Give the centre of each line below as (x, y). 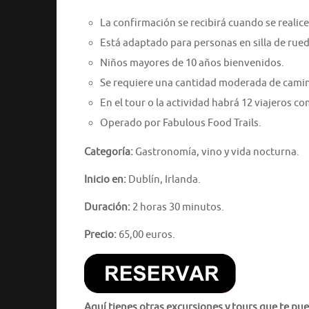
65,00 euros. (146, 235)
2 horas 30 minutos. (177, 207)
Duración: (107, 207)
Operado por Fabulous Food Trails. (180, 123)
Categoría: (109, 152)
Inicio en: (105, 179)
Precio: (100, 235)
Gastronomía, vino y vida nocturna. (216, 152)
